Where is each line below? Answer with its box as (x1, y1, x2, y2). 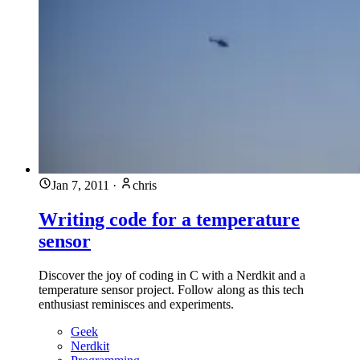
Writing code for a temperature (39, 209, 300, 231)
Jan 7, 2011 (51, 178, 109, 193)
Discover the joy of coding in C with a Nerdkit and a (39, 268, 305, 282)
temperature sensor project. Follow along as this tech (39, 282, 304, 297)
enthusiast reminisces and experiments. (39, 297, 234, 311)
